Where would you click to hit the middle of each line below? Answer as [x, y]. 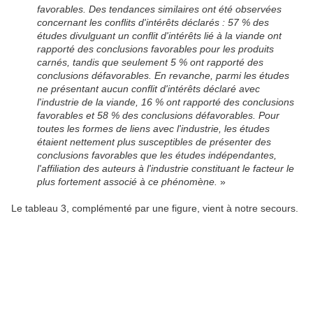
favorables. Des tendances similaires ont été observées [160, 9]
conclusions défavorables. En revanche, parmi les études [163, 76]
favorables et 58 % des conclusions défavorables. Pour [159, 116]
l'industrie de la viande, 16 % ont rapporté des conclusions [166, 102]
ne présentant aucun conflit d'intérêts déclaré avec [149, 89]
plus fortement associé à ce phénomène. [129, 182]
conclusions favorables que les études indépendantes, [157, 155]
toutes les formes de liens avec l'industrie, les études [154, 129]
